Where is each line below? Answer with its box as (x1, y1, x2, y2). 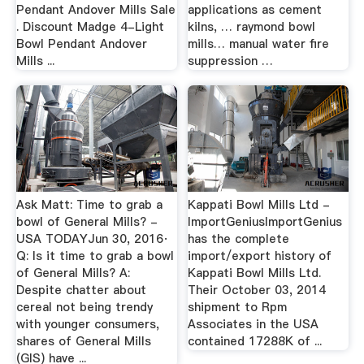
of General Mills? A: (15, 264, 130, 281)
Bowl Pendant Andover (15, 35, 147, 52)
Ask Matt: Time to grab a (15, 196, 162, 213)
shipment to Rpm (188, 298, 288, 315)
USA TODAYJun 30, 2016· (15, 230, 169, 247)
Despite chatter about (15, 281, 146, 298)
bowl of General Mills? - (15, 213, 158, 230)
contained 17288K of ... (188, 332, 323, 349)
